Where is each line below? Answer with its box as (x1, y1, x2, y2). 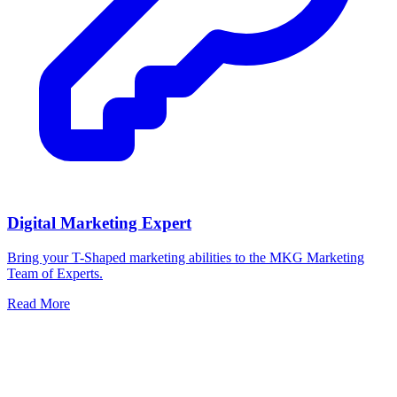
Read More (7, 295, 70, 311)
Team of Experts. (7, 265, 103, 281)
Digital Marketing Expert (7, 213, 191, 232)
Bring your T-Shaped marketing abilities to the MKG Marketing (7, 249, 364, 265)
